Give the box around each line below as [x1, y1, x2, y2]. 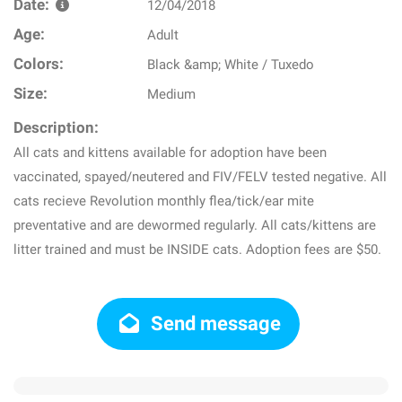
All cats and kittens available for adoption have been [13, 144, 327, 161]
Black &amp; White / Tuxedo [147, 57, 315, 73]
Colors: [13, 56, 64, 73]
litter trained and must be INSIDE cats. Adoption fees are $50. [13, 241, 381, 258]
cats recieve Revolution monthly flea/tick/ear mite [13, 193, 314, 209]
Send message [146, 312, 282, 335]
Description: [13, 119, 99, 136]
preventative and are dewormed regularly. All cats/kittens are [13, 217, 376, 233]
